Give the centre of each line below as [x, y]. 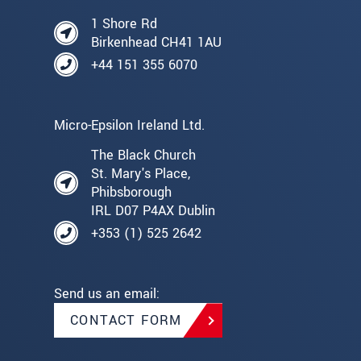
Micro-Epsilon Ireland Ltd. [129, 126]
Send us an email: [107, 294]
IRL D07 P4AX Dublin [153, 211]
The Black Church [143, 156]
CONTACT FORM [126, 321]
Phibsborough [131, 193]
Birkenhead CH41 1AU [156, 43]
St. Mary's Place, [141, 174]
